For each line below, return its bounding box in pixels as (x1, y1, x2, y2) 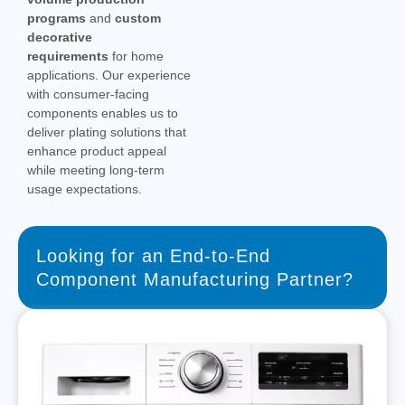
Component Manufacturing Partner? (36, 269, 353, 290)
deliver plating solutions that (27, 125, 186, 140)
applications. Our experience (27, 68, 191, 83)
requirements (27, 49, 108, 64)
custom (115, 11, 161, 26)
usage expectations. (27, 182, 142, 197)
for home (108, 49, 164, 64)
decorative (27, 30, 92, 45)
